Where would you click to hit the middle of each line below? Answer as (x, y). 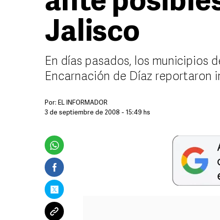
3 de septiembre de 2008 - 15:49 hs (97, 113)
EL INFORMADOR (83, 103)
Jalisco (92, 33)
